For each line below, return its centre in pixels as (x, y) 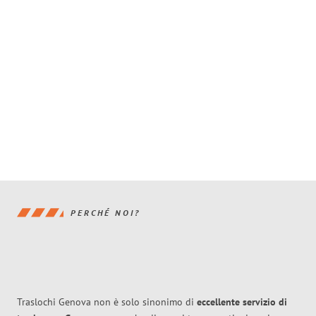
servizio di (265, 302)
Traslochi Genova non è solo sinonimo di (107, 302)
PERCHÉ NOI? (105, 212)
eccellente (220, 302)
